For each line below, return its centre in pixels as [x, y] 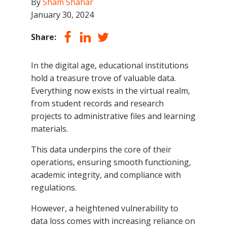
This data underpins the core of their [101, 149]
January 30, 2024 [62, 14]
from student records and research [97, 103]
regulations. [53, 187]
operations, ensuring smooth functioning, [111, 162]
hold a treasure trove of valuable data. [103, 78]
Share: [43, 37]
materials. [49, 128]
